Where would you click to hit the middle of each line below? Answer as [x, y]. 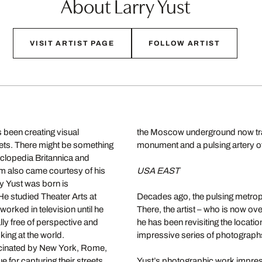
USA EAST [158, 171]
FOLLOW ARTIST [184, 43]
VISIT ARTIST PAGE [72, 43]
